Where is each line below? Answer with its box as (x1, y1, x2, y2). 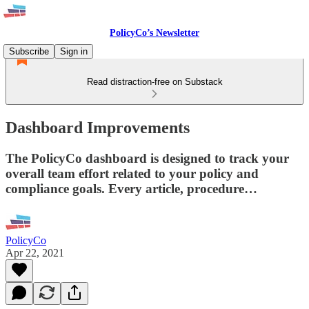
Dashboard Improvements (6, 118, 190, 137)
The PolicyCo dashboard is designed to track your (6, 150, 289, 166)
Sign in (60, 46, 88, 57)
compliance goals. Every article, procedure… (6, 181, 257, 196)
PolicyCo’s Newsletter (110, 28, 199, 38)
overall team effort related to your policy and (6, 166, 259, 181)
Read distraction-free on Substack (86, 77, 223, 87)
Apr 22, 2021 (6, 246, 64, 259)
